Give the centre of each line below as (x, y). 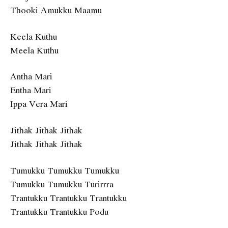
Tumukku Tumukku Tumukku (65, 170)
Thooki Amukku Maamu (56, 10)
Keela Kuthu (34, 36)
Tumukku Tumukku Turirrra (62, 184)
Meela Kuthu (34, 50)
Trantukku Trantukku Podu (59, 211)
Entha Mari (31, 90)
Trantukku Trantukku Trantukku (68, 197)
